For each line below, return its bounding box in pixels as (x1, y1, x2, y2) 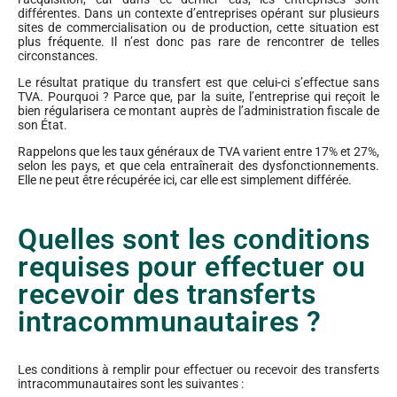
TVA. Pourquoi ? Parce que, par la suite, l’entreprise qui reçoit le (18, 90, 379, 105)
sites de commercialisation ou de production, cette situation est (18, 20, 379, 35)
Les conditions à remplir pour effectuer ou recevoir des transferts (18, 362, 379, 378)
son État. (18, 118, 67, 133)
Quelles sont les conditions (18, 223, 370, 257)
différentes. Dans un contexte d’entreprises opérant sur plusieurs (18, 6, 379, 21)
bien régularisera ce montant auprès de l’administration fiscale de (18, 104, 379, 119)
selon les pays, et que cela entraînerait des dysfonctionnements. (18, 159, 379, 174)
